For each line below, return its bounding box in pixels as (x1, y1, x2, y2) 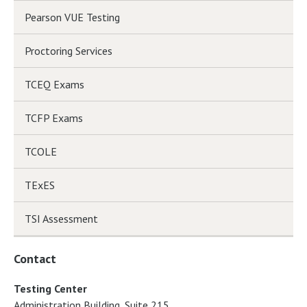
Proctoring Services (25, 44, 112, 58)
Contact (14, 251, 56, 267)
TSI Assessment (25, 212, 98, 225)
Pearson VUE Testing (25, 10, 120, 24)
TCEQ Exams (25, 77, 84, 91)
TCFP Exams (25, 111, 83, 125)
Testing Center (14, 282, 87, 295)
